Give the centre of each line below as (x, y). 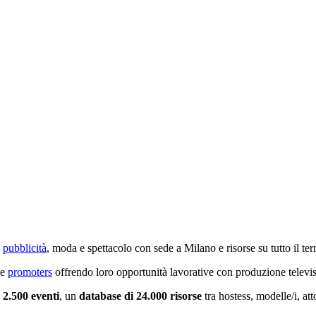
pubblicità (25, 248)
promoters (30, 272)
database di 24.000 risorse (142, 296)
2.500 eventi (31, 296)
